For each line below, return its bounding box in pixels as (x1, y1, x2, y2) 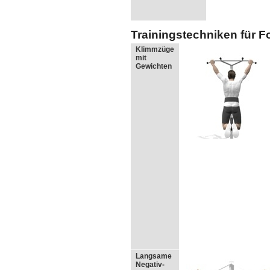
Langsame (136, 251, 172, 260)
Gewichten (136, 61, 172, 71)
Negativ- (136, 260, 165, 269)
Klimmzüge (136, 45, 174, 54)
